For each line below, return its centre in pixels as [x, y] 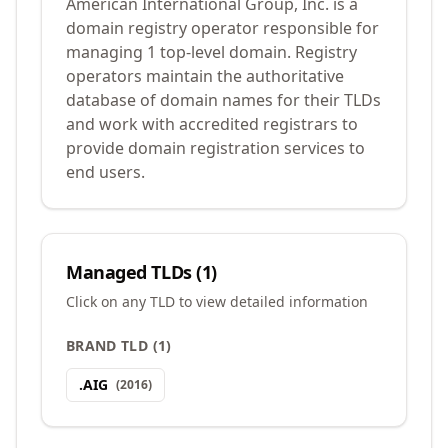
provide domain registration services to [215, 148]
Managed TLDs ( [134, 272]
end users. [105, 172]
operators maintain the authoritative [205, 76]
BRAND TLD [107, 345]
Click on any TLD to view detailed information [217, 301]
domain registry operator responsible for [222, 28]
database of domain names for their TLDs [223, 100]
